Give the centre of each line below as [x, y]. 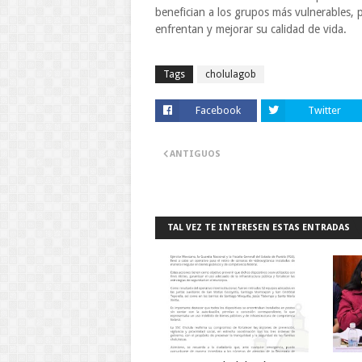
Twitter [324, 110]
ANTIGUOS [195, 154]
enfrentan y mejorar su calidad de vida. [251, 29]
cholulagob [231, 74]
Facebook [218, 110]
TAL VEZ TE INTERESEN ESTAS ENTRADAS [259, 227]
